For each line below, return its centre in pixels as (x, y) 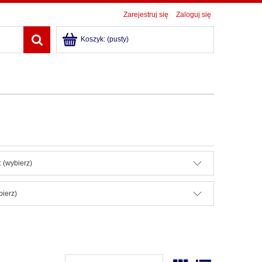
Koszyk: (93, 39)
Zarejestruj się (146, 15)
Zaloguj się (194, 15)
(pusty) (118, 39)
